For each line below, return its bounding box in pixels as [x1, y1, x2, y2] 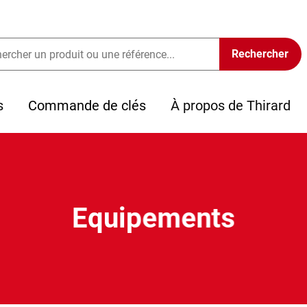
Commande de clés [28, 97, 146, 114]
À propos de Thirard [171, 97, 291, 114]
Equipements [72, 202, 235, 234]
